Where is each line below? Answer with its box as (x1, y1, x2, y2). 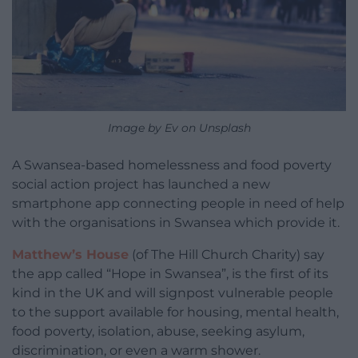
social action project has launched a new (12, 177, 270, 193)
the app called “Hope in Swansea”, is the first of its (12, 266, 328, 282)
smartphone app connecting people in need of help (12, 196, 344, 212)
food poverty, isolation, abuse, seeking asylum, (12, 324, 304, 340)
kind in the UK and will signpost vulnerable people (12, 285, 333, 301)
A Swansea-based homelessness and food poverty (12, 157, 332, 173)
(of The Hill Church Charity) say (129, 247, 324, 263)
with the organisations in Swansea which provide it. (12, 215, 340, 231)
